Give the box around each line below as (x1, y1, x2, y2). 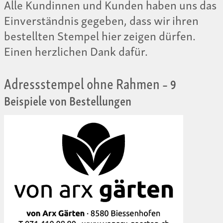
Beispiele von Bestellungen (4, 89, 131, 111)
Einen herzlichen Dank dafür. (4, 41, 148, 61)
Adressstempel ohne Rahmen (4, 70, 160, 95)
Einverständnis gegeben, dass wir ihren (4, 10, 199, 30)
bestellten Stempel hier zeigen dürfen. (4, 25, 196, 45)
